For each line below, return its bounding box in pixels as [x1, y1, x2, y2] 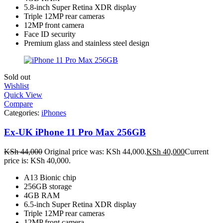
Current [185, 147, 209, 156]
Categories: [4, 109, 41, 117]
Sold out [4, 73, 30, 82]
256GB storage [24, 182, 72, 191]
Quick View [4, 91, 42, 100]
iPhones [41, 109, 66, 117]
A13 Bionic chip [24, 173, 76, 182]
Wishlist [4, 82, 29, 91]
